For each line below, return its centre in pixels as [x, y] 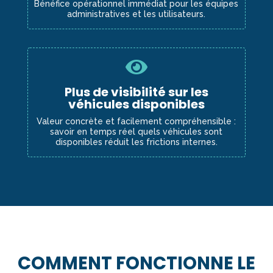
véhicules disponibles [136, 105]
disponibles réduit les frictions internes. [136, 142]
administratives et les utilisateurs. [136, 14]
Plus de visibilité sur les [136, 92]
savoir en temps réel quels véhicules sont [136, 132]
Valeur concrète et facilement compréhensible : [136, 122]
